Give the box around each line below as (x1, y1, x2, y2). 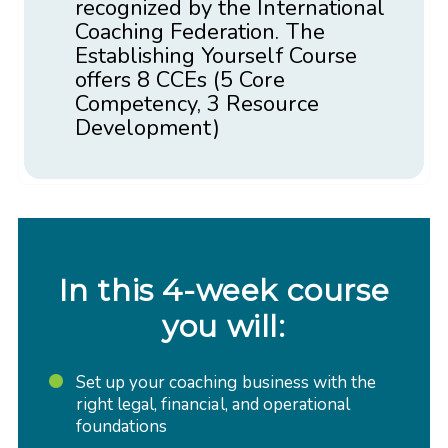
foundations (75, 414, 168, 438)
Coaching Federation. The (74, 17, 325, 48)
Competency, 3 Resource (74, 89, 319, 120)
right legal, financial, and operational (75, 392, 351, 416)
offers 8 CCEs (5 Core (74, 65, 285, 96)
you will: (162, 307, 286, 345)
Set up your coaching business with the (75, 370, 377, 394)
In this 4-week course (58, 271, 390, 309)
